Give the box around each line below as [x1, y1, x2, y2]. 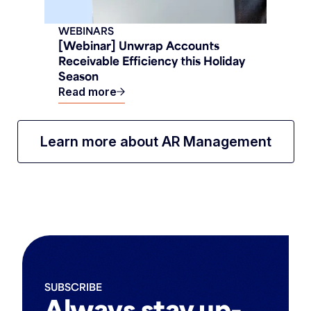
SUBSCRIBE [44, 280, 102, 294]
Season [58, 68, 99, 84]
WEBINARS [58, 24, 114, 37]
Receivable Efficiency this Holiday [58, 53, 245, 69]
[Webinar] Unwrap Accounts [58, 37, 219, 53]
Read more [58, 85, 117, 99]
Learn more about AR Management [40, 133, 271, 151]
